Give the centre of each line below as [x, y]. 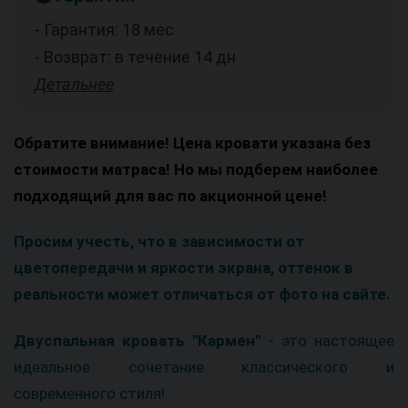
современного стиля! [91, 393]
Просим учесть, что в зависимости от [159, 242]
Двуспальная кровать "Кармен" [138, 341]
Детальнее [74, 84]
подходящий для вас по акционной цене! [170, 195]
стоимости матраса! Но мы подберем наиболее [196, 169]
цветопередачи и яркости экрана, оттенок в [184, 268]
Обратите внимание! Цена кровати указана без [192, 143]
